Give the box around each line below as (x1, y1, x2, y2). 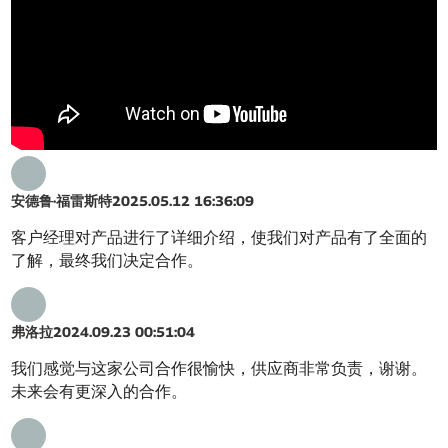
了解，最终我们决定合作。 (11, 250, 204, 270)
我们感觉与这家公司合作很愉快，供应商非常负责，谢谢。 (11, 358, 428, 378)
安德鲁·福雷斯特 (11, 191, 113, 209)
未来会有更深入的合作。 (11, 381, 188, 401)
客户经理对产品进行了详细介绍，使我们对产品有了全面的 (11, 227, 428, 247)
